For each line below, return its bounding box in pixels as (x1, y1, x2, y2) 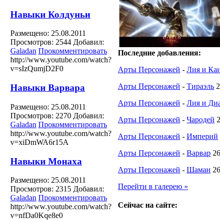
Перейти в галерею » (118, 182, 188, 191)
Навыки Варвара (10, 82, 85, 93)
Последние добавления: (118, 49, 201, 57)
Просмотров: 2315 (10, 185, 71, 193)
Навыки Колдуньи (10, 9, 90, 20)
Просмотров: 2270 (10, 111, 71, 120)
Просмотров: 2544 (10, 38, 71, 47)
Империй (187, 132, 218, 141)
